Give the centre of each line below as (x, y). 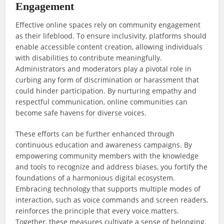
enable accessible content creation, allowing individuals (109, 47)
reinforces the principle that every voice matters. (97, 211)
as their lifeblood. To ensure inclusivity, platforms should (111, 36)
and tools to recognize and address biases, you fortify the (112, 167)
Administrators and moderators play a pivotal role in (104, 69)
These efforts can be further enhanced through (95, 134)
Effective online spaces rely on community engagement (108, 25)
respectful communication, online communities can (102, 102)
